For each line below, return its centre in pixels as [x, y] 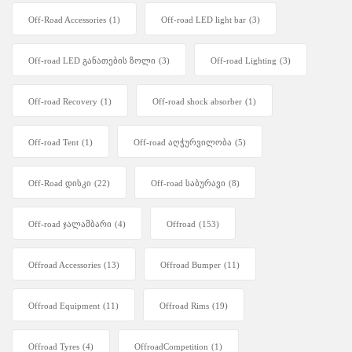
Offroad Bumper [191, 265]
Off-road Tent [53, 143]
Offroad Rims [184, 306]
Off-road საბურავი [188, 183]
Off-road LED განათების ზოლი [92, 61]
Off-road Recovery [63, 102]
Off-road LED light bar [203, 20]
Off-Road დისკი [60, 183]
